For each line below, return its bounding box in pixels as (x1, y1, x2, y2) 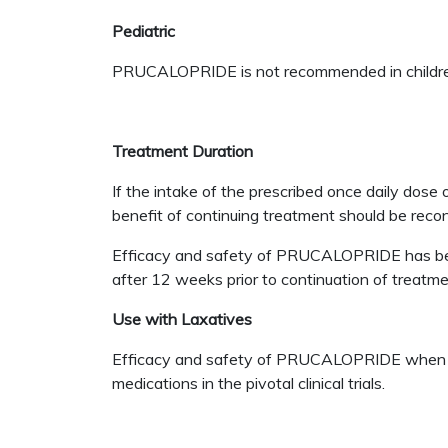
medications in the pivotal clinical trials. (112, 373, 385, 393)
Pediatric (112, 21, 175, 41)
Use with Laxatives (112, 309, 252, 329)
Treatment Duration (112, 141, 253, 161)
